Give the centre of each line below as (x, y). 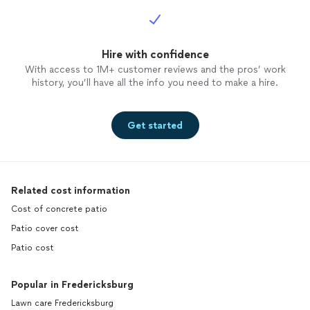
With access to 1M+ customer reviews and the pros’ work (155, 70)
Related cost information (71, 191)
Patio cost (33, 248)
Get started (155, 125)
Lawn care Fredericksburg (62, 303)
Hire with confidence (155, 55)
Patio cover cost (45, 229)
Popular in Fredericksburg (72, 285)
